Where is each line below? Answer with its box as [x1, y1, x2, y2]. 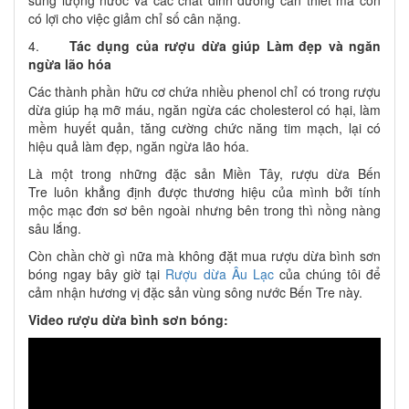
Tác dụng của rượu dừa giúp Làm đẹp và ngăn [68, 37, 381, 56]
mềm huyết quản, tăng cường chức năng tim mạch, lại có [28, 119, 381, 138]
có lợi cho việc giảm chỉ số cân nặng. [28, 9, 241, 28]
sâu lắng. [28, 219, 81, 238]
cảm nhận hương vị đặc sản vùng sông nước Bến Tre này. [28, 283, 362, 302]
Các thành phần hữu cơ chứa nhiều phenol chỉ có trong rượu [28, 82, 381, 101]
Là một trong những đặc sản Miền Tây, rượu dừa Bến [28, 164, 381, 184]
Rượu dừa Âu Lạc [165, 265, 274, 284]
